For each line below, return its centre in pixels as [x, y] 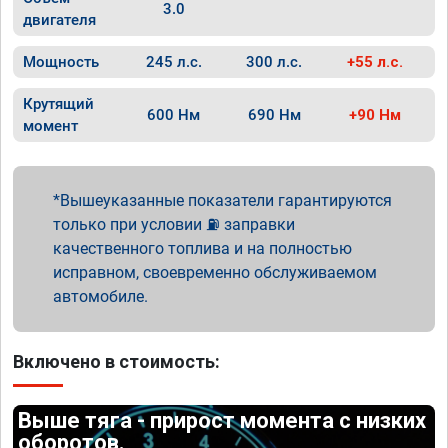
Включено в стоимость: [116, 361]
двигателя [59, 20]
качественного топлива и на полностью [202, 248]
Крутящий [58, 104]
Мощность [61, 62]
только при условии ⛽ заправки [174, 224]
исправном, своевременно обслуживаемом [215, 272]
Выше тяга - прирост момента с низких [222, 420]
